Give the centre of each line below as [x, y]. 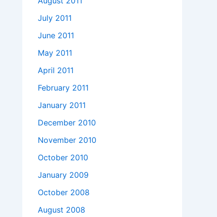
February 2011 [63, 88]
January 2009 [63, 175]
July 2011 [55, 18]
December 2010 [67, 123]
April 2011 [56, 70]
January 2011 [62, 105]
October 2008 [64, 193]
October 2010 [63, 158]
